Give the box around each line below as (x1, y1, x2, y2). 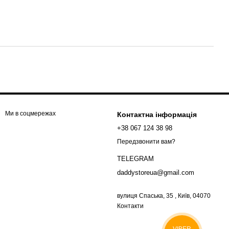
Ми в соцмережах (5, 110, 56, 117)
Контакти (117, 202, 144, 210)
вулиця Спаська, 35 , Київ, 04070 (117, 192, 211, 200)
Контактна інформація (117, 110, 197, 119)
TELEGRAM (117, 155, 154, 163)
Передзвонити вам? (117, 138, 175, 146)
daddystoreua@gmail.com (117, 169, 194, 177)
